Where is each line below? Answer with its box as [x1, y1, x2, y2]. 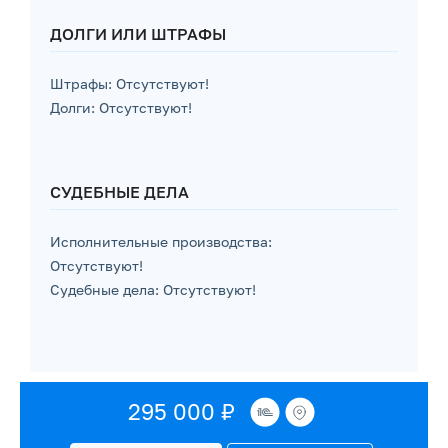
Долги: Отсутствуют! [50, 99, 192, 116]
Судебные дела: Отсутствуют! [50, 281, 256, 298]
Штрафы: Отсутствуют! [50, 75, 209, 92]
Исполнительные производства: [50, 233, 272, 250]
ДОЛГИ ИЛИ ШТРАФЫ [50, 24, 226, 44]
